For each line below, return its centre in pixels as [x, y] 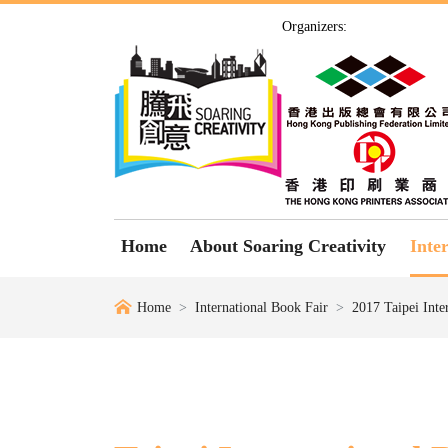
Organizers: [314, 26]
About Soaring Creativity [288, 246]
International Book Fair [261, 307]
